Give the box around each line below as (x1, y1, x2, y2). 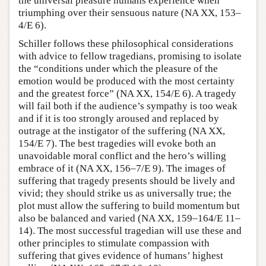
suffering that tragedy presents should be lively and (18, 175, 235, 186)
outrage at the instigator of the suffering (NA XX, (18, 125, 225, 137)
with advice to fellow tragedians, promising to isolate (18, 50, 242, 62)
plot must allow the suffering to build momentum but (18, 200, 240, 211)
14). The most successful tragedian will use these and (18, 225, 242, 236)
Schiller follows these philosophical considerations (18, 38, 233, 49)
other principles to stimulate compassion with (18, 237, 210, 249)
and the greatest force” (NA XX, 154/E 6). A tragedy (18, 88, 236, 99)
